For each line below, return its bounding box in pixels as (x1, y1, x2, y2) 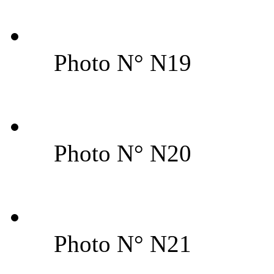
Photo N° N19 (54, 49, 191, 76)
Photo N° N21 (54, 230, 191, 257)
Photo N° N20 (54, 139, 191, 166)
